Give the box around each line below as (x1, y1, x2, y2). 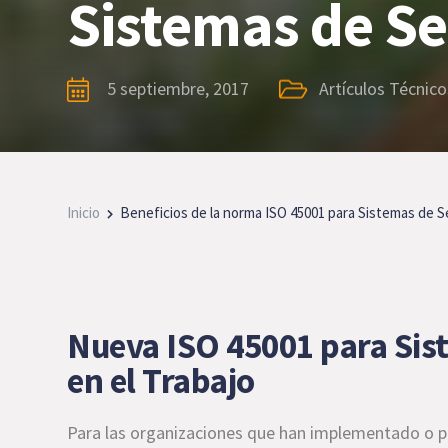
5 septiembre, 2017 (107, 77, 250, 100)
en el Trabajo (67, 359, 255, 403)
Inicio (67, 203, 101, 222)
